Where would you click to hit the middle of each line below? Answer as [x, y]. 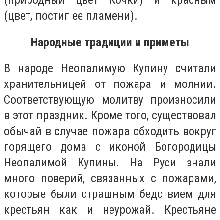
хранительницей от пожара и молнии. [110, 84]
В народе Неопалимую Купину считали [110, 69]
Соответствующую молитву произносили [110, 100]
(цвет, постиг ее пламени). [71, 16]
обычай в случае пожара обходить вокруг [110, 131]
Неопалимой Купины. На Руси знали [110, 163]
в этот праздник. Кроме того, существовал [110, 116]
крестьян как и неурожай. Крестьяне [110, 210]
